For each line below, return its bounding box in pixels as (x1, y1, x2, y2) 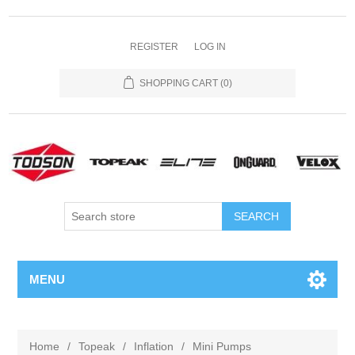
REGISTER (129, 41, 178, 52)
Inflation (134, 340, 174, 353)
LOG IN (193, 41, 226, 52)
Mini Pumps (193, 340, 252, 353)
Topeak (78, 340, 116, 353)
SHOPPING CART (139, 78, 218, 89)
